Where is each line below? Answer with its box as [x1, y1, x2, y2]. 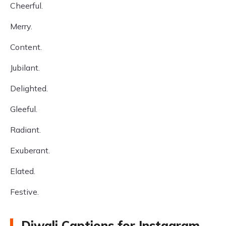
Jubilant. [10, 63, 40, 73]
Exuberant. [10, 145, 50, 155]
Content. [10, 42, 42, 52]
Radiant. [10, 125, 41, 135]
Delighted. [10, 83, 48, 93]
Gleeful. [10, 104, 37, 114]
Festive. [10, 187, 39, 197]
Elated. [10, 166, 35, 176]
